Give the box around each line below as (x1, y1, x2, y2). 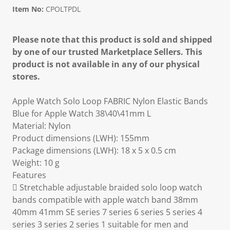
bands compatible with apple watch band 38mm (12, 194, 198, 205)
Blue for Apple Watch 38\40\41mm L (12, 108, 151, 119)
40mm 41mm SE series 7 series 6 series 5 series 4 (12, 206, 202, 218)
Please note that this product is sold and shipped (12, 34, 212, 45)
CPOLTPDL (46, 4, 81, 14)
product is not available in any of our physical (12, 59, 200, 70)
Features (12, 169, 46, 181)
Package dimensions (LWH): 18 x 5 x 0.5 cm (12, 145, 176, 156)
